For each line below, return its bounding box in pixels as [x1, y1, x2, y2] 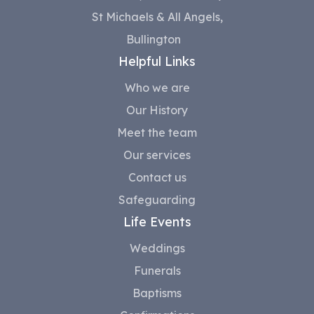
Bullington [126, 32, 188, 47]
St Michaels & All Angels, [91, 10, 223, 25]
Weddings [129, 241, 185, 256]
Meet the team [117, 125, 197, 140]
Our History [126, 103, 188, 118]
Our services [123, 148, 191, 163]
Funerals [133, 264, 181, 278]
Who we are [124, 81, 190, 95]
